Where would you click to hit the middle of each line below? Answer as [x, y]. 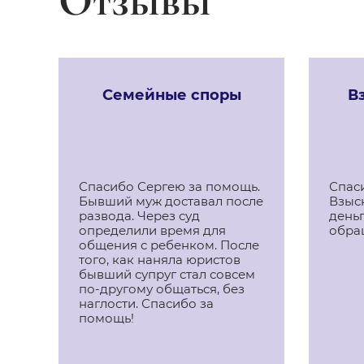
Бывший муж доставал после [171, 201]
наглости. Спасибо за [146, 303]
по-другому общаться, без [162, 289]
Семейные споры [171, 95]
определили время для [152, 230]
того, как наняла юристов [160, 260]
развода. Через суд [139, 216]
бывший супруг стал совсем [167, 274]
